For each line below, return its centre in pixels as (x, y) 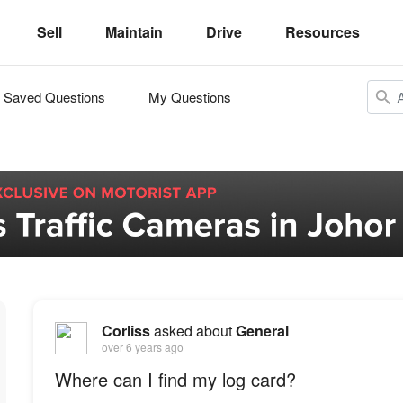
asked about (193, 331)
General (262, 331)
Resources (322, 32)
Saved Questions (54, 97)
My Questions (190, 97)
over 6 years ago (142, 347)
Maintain (134, 32)
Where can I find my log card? (175, 379)
